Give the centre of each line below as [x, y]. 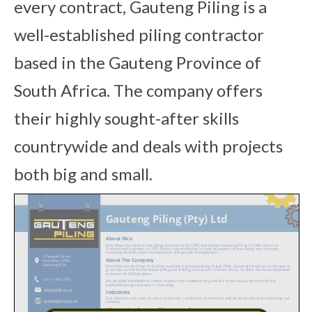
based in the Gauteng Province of [138, 63]
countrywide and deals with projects [148, 146]
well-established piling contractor [139, 35]
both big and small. [83, 174]
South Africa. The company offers [138, 91]
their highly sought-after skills [126, 118]
